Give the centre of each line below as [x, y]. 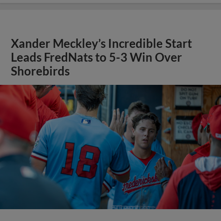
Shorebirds [40, 71]
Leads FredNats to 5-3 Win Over [97, 57]
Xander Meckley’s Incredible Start [102, 43]
